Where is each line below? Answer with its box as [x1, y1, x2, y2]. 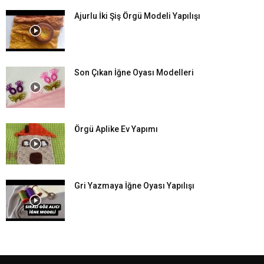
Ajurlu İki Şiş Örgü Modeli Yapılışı [74, 11, 200, 21]
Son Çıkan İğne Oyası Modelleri [74, 67, 194, 77]
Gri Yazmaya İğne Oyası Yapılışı [74, 180, 194, 190]
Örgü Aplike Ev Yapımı [74, 124, 158, 134]
